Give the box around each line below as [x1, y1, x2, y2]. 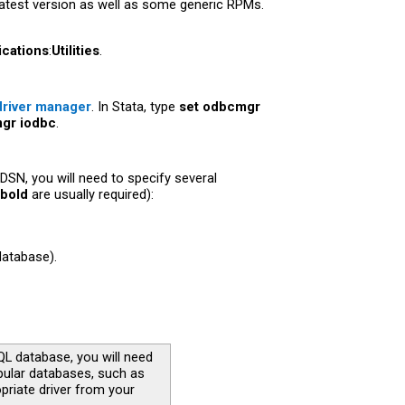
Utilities [52, 42, 99, 60]
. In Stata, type [91, 98, 179, 115]
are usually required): [28, 186, 154, 203]
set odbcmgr [179, 98, 260, 115]
